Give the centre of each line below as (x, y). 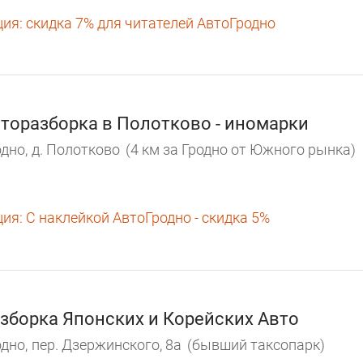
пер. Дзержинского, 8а (107, 344)
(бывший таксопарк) (256, 344)
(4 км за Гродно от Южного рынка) (241, 150)
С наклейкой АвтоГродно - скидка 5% (146, 217)
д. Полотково (76, 150)
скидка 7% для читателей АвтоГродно (149, 23)
